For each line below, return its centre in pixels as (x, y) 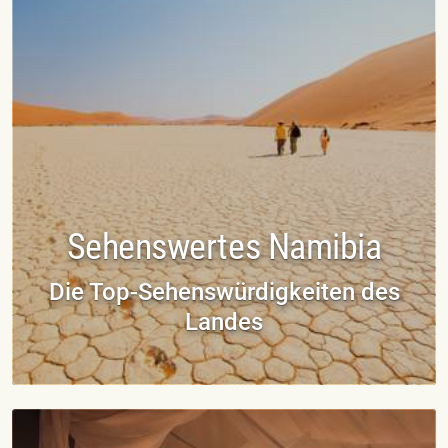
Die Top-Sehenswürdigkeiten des (224, 291)
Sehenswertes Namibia (224, 246)
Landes (224, 321)
